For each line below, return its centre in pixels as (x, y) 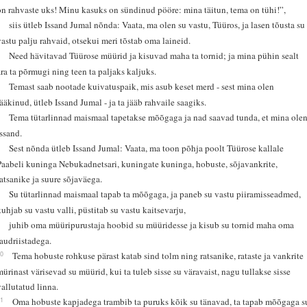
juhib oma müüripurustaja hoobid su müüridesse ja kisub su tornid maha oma (152, 224)
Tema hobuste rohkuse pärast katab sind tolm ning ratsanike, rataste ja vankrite (158, 255)
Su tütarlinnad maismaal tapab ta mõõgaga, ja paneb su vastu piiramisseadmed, (155, 194)
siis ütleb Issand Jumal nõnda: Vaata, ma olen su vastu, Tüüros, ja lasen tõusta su (157, 24)
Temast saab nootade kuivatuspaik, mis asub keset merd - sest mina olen (142, 86)
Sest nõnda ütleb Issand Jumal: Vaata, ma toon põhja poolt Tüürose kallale (147, 148)
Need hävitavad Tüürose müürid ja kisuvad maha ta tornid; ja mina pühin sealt (154, 55)
